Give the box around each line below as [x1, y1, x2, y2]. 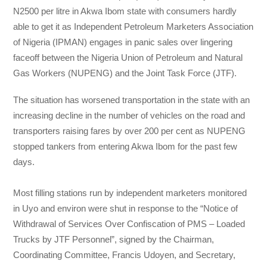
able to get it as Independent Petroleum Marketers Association [13, 21, 254, 32]
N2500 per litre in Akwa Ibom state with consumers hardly [13, 6, 237, 17]
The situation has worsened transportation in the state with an [13, 94, 250, 105]
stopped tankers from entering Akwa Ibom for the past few [13, 141, 238, 151]
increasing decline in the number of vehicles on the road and [13, 110, 246, 120]
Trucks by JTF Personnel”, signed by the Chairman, [13, 234, 215, 244]
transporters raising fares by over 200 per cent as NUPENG [13, 125, 246, 136]
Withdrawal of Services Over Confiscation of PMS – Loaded [13, 218, 246, 229]
